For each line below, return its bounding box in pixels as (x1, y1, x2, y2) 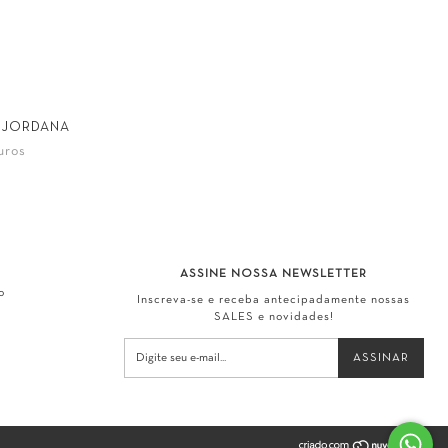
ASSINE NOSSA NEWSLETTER (180, 268, 368, 279)
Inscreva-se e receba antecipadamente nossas (137, 294, 411, 305)
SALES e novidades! (213, 311, 334, 322)
